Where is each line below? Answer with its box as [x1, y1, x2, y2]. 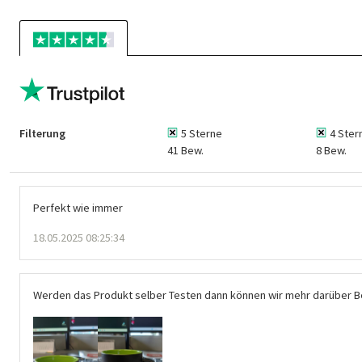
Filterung [19, 126, 65, 141]
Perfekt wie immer [33, 200, 123, 216]
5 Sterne [181, 126, 223, 141]
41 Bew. [167, 143, 204, 158]
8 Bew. [315, 143, 347, 158]
